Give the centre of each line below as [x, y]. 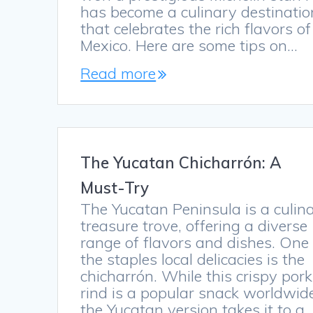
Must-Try [115, 188]
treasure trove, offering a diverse [194, 226]
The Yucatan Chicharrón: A [181, 163]
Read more [118, 74]
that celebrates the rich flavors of [196, 29]
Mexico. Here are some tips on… [189, 46]
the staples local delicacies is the [193, 260]
